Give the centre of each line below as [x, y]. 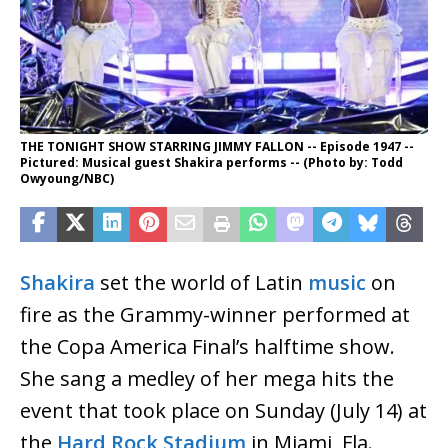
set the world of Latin [201, 282]
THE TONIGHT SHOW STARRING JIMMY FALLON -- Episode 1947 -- [217, 146]
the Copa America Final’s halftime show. [207, 346]
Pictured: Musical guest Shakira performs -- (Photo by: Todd [211, 162]
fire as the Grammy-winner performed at [215, 314]
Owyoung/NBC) [67, 178]
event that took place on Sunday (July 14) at [223, 410]
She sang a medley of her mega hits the [207, 378]
